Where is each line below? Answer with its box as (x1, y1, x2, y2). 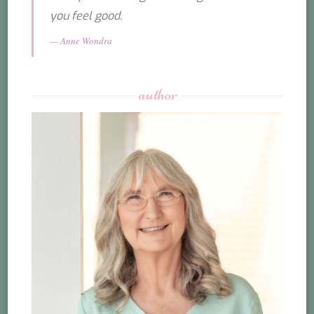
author (138, 83, 178, 104)
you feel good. (49, 8, 122, 23)
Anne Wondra (60, 34, 112, 47)
